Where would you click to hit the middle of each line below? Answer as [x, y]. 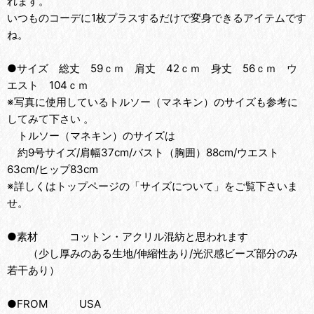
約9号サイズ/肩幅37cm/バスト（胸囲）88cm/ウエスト [143, 152]
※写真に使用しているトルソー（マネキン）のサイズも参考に [152, 102]
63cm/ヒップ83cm [53, 169]
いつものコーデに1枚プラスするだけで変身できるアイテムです [157, 18]
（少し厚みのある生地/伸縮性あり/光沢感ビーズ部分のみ [152, 253]
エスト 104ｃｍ [48, 85]
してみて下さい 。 [50, 119]
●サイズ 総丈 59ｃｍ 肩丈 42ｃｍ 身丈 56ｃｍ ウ [152, 68]
